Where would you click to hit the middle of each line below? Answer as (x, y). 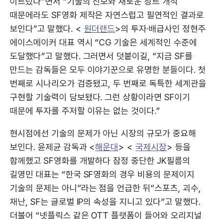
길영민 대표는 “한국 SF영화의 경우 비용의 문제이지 (102, 174)
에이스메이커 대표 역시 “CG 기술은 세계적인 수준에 (103, 42)
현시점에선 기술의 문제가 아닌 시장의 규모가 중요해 (103, 133)
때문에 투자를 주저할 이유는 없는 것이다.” (85, 110)
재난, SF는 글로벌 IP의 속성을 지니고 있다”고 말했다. (105, 201)
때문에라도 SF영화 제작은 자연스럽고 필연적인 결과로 (107, 15)
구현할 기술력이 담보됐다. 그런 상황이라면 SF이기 (100, 97)
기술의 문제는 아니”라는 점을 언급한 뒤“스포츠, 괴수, (105, 188)
